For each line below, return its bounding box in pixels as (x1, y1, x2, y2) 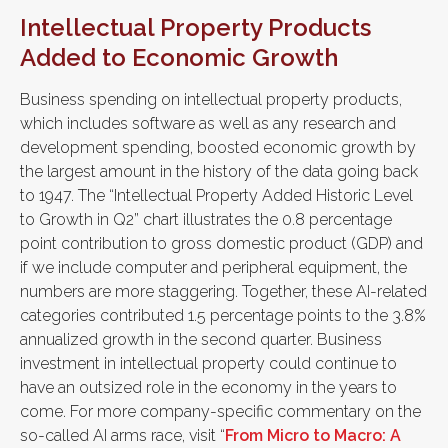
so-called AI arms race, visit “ (20, 426, 225, 445)
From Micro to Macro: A (225, 426, 401, 445)
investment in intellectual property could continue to (20, 354, 397, 373)
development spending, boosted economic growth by (20, 138, 416, 157)
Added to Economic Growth (20, 43, 338, 72)
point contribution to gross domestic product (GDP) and (20, 234, 423, 253)
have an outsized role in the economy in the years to (20, 378, 397, 397)
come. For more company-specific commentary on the (20, 402, 421, 421)
